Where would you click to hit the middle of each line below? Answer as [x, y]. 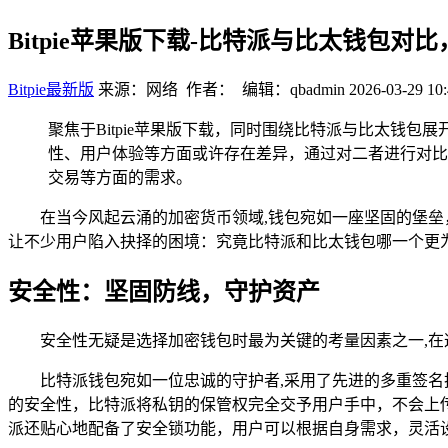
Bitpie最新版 [51, 89]
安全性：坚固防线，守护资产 [164, 291]
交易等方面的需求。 [120, 177]
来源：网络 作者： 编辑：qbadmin [221, 89]
